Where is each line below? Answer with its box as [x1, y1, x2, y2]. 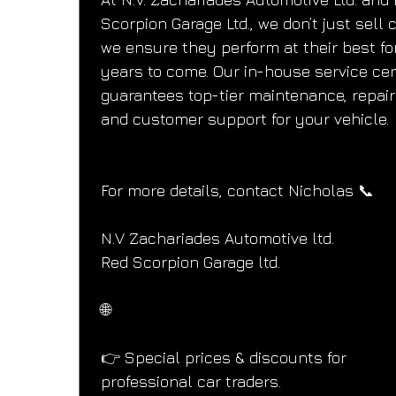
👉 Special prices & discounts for [101, 348, 352, 368]
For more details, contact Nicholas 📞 [101, 181, 375, 201]
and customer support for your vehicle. [101, 110, 390, 129]
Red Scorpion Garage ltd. [101, 253, 281, 272]
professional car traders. [101, 372, 282, 392]
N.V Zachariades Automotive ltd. [101, 229, 335, 248]
